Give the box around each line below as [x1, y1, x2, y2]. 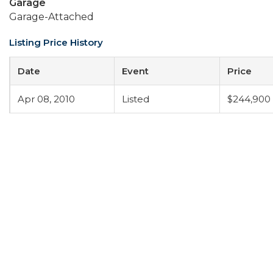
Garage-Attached [9, 11, 94, 23]
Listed [122, 93, 149, 105]
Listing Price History [9, 37, 103, 48]
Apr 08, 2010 [18, 93, 75, 105]
